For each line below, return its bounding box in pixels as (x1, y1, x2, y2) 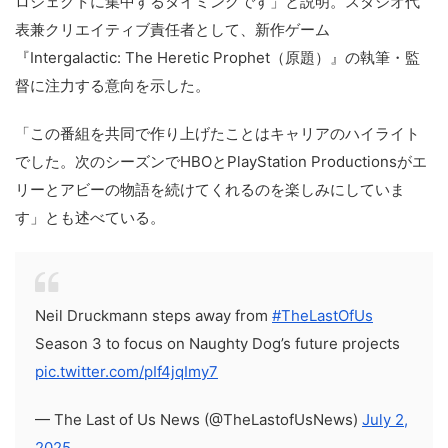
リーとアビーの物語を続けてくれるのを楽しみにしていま (15, 179, 405, 199)
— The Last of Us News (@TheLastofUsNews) (35, 409, 362, 429)
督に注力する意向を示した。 (15, 75, 210, 95)
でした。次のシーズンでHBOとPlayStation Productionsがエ (15, 151, 427, 171)
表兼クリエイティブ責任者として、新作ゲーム (15, 19, 330, 39)
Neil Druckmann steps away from (35, 305, 272, 325)
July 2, (362, 409, 408, 429)
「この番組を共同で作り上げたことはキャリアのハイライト (15, 123, 420, 143)
